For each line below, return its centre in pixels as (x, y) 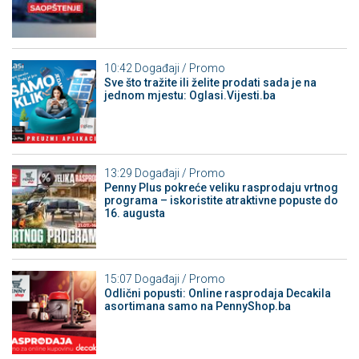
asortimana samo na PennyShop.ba (197, 306)
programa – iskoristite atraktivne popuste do (221, 201)
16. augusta (134, 214)
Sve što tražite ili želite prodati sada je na (210, 82)
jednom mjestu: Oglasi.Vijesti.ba (190, 95)
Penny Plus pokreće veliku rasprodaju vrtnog (221, 188)
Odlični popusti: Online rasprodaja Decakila (217, 293)
